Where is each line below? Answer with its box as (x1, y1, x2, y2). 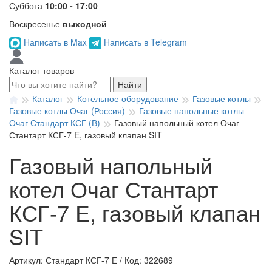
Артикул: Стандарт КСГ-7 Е (9, 254, 117, 267)
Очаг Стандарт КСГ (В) (9, 117, 100, 129)
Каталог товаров (9, 64, 74, 77)
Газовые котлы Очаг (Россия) (9, 104, 125, 117)
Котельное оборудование (77, 92, 178, 105)
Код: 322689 (124, 254, 173, 267)
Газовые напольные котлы (139, 104, 244, 117)
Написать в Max (21, 36, 89, 48)
